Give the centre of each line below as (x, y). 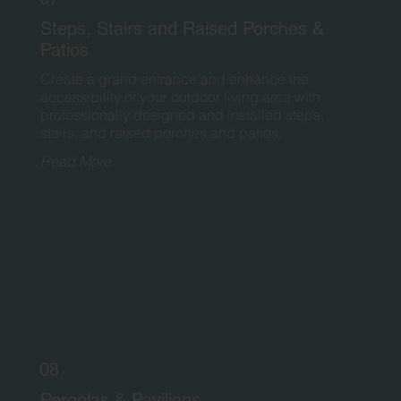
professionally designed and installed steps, (182, 115)
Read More (76, 161)
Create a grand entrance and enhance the (175, 79)
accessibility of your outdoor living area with (180, 97)
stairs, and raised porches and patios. (161, 133)
